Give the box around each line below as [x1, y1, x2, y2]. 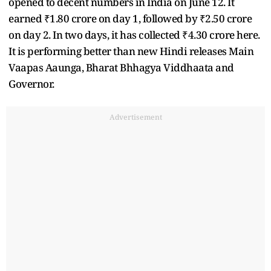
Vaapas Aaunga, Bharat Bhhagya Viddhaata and [8, 60, 234, 74]
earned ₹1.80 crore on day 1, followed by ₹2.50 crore [8, 11, 252, 25]
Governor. [8, 76, 56, 91]
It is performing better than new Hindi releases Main [8, 44, 253, 58]
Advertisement [109, 111, 162, 122]
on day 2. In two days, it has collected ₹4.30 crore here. [8, 27, 260, 42]
